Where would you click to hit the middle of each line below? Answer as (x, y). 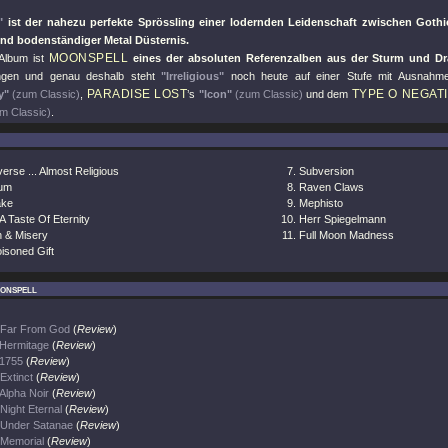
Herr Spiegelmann (342, 219)
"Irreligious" (193, 76)
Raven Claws (331, 187)
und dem (327, 94)
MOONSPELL (88, 58)
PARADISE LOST (137, 94)
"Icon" (215, 94)
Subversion (326, 171)
